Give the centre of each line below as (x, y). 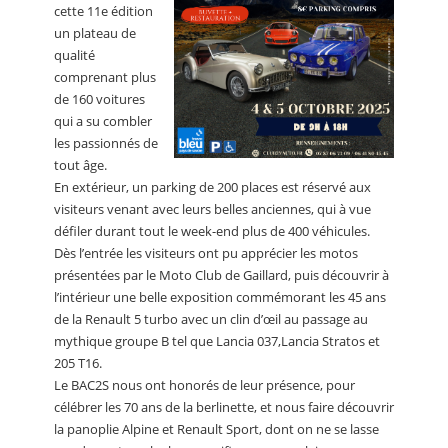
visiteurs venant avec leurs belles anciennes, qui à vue (212, 209)
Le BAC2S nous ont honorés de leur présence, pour (204, 385)
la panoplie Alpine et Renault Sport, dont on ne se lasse (216, 429)
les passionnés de (106, 143)
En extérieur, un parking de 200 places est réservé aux (212, 187)
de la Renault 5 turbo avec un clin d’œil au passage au (211, 319)
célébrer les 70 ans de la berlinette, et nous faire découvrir (224, 407)
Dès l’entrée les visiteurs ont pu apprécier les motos (206, 253)
